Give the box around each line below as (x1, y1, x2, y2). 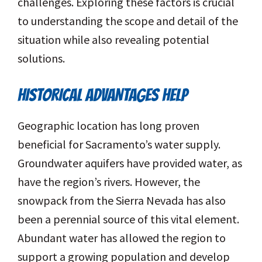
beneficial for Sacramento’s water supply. (18, 137, 220, 152)
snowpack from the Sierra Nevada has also (18, 193, 226, 208)
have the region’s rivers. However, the (18, 174, 200, 189)
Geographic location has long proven (18, 118, 199, 133)
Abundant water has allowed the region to (18, 230, 226, 246)
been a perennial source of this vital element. (18, 212, 239, 227)
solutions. (18, 51, 65, 66)
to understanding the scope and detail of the (18, 13, 238, 29)
